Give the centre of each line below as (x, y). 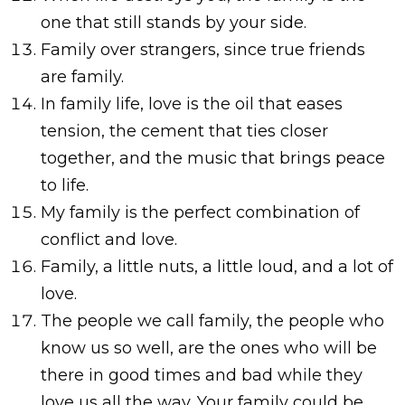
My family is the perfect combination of (200, 212)
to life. (64, 185)
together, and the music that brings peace (212, 158)
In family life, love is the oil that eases (191, 104)
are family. (82, 77)
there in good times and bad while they (201, 375)
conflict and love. (108, 240)
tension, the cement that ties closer (184, 131)
